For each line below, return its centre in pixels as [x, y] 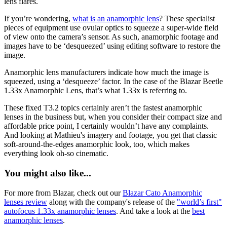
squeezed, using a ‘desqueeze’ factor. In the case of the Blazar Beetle [113, 82]
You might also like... [48, 173]
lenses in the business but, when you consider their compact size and [113, 117]
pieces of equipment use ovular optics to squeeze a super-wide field [111, 28]
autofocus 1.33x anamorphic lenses [60, 211]
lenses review [26, 202]
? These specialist [187, 19]
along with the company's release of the [112, 202]
